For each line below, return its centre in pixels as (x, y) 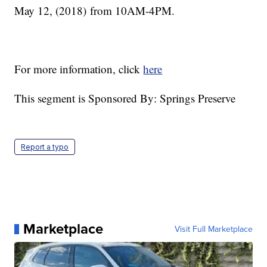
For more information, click (79, 69)
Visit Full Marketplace (213, 229)
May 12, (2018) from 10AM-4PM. (95, 11)
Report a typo (45, 147)
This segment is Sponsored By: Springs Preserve (125, 98)
